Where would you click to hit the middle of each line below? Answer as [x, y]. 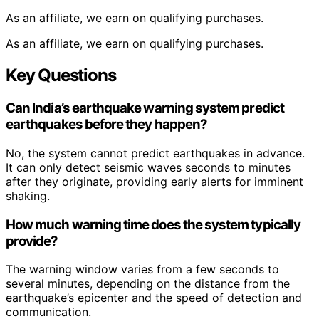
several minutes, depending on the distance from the [148, 284]
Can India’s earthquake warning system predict [145, 108]
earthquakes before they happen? [106, 125]
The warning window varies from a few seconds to [142, 270]
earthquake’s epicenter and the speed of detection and [154, 298]
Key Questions [61, 75]
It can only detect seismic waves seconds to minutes [148, 167]
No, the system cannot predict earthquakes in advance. [155, 153]
